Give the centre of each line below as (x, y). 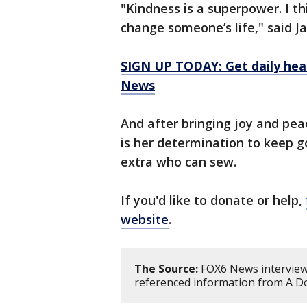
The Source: (166, 269)
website (145, 220)
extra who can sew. (179, 162)
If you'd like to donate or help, (213, 200)
